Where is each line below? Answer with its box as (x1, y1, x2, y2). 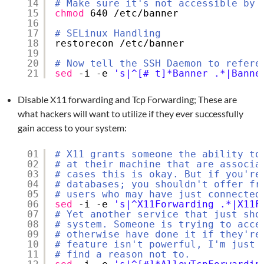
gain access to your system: (18, 121, 127, 133)
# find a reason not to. (55, 248, 190, 260)
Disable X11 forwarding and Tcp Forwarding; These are (18, 93, 237, 105)
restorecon (55, 37, 120, 49)
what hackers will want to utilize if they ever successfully (18, 107, 243, 119)
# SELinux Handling (55, 27, 161, 39)
